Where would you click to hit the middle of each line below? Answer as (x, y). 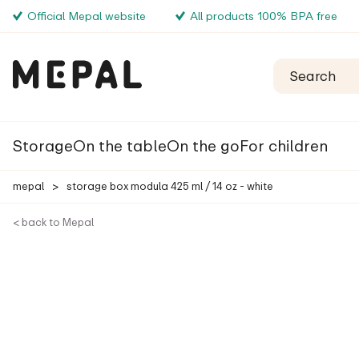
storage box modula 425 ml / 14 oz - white (170, 186)
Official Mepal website (87, 16)
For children (284, 145)
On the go (203, 145)
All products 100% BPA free (263, 16)
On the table (120, 145)
